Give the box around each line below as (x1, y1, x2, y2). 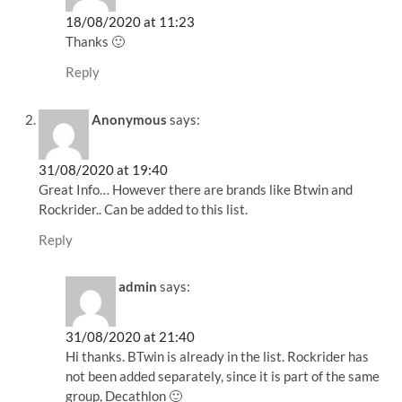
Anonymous (92, 110, 168, 127)
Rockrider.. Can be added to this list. (39, 200, 249, 217)
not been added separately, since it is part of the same (66, 367, 380, 384)
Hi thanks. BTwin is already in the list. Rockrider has (66, 347, 370, 364)
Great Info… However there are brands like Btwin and (39, 180, 354, 197)
